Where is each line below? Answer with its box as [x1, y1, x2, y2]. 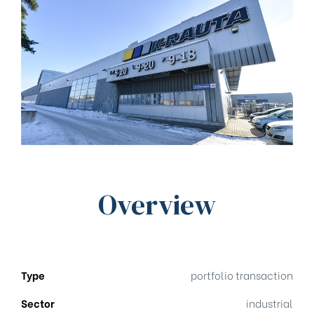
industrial [246, 295, 293, 310]
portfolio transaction [191, 267, 293, 282]
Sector [21, 295, 55, 310]
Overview [98, 186, 216, 224]
